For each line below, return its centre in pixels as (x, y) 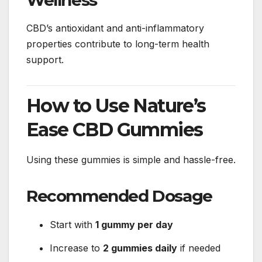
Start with (73, 225)
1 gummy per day (134, 225)
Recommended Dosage (119, 196)
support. (45, 60)
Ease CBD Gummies (115, 130)
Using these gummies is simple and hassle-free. (131, 160)
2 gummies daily (140, 248)
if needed (199, 248)
